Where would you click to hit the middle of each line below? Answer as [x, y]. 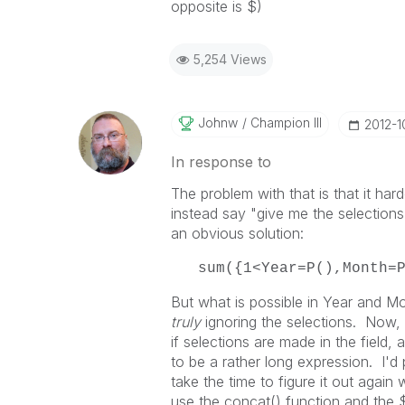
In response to [221, 162]
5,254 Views [230, 59]
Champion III [284, 122]
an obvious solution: [237, 233]
